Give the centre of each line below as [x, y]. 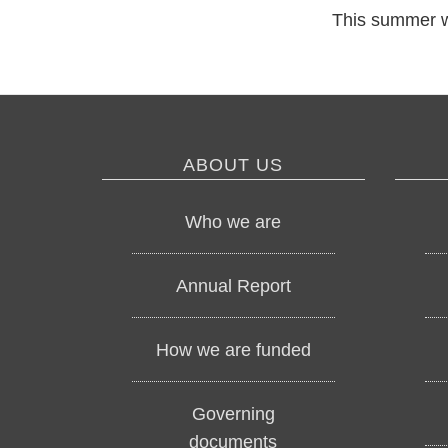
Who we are [233, 221]
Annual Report [233, 285]
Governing [233, 413]
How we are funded [233, 349]
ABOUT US [233, 165]
